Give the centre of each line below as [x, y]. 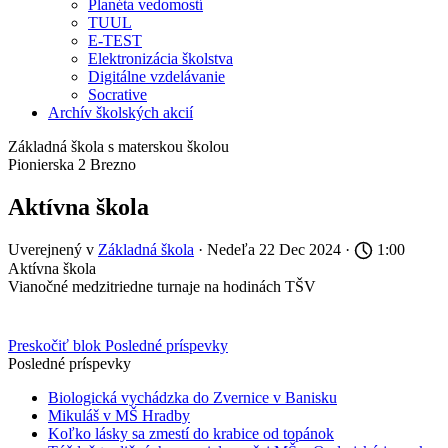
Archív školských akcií [120, 112]
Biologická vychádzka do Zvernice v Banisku [192, 397]
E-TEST [115, 40]
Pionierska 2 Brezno [72, 164]
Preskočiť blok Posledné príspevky [118, 345]
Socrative [117, 94]
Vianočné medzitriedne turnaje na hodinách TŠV [162, 286]
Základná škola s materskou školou [118, 146]
